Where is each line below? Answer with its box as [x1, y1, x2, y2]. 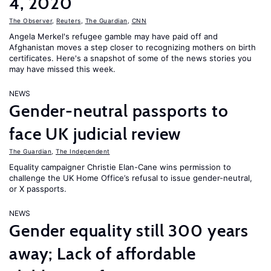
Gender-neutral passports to [9, 100, 229, 121]
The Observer [9, 17, 52, 24]
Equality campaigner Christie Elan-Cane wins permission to [9, 162, 231, 172]
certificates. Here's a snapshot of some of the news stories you [9, 53, 252, 63]
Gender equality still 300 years [9, 220, 249, 241]
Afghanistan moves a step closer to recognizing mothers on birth [9, 42, 256, 52]
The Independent [56, 148, 110, 155]
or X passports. [9, 184, 67, 194]
